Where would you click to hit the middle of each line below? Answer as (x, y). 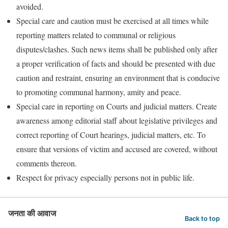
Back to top (202, 218)
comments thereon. (47, 163)
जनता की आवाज (32, 213)
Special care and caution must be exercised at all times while (112, 20)
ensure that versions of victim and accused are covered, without (117, 149)
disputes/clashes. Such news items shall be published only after (117, 49)
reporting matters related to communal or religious (96, 35)
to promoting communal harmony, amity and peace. (99, 92)
